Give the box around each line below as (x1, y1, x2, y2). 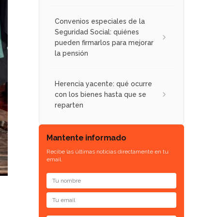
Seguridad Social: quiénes (55, 28, 139, 36)
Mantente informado (46, 133, 126, 142)
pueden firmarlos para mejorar (55, 39, 154, 46)
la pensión (55, 49, 88, 57)
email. (46, 156, 62, 163)
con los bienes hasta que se (55, 91, 146, 98)
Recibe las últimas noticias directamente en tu (46, 148, 169, 155)
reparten (55, 101, 83, 109)
